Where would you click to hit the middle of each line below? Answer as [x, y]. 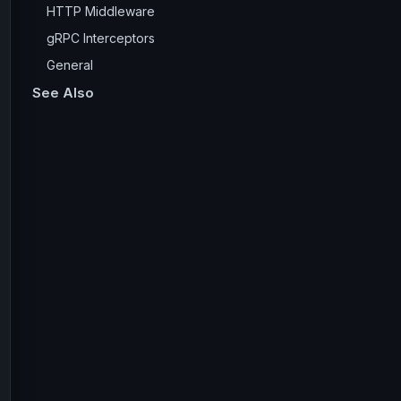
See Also [63, 93]
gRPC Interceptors [101, 38]
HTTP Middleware [101, 11]
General [70, 65]
